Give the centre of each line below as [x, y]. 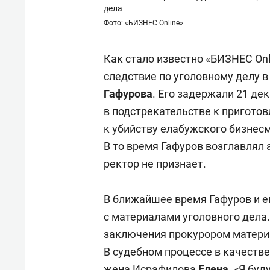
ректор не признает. [155, 163]
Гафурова [128, 93]
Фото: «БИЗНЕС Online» [143, 23]
